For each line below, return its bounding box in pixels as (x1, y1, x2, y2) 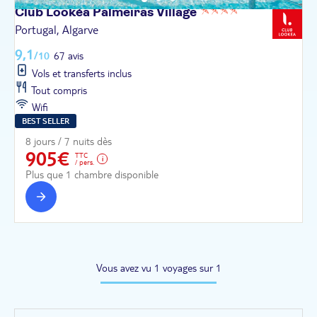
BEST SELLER (22, 115, 69, 126)
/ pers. (75, 157, 94, 166)
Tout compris (29, 83, 87, 97)
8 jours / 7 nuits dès (25, 134, 112, 148)
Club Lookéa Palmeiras (15, 6, 156, 19)
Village (156, 6, 200, 19)
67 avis (54, 49, 83, 62)
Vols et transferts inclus (29, 67, 132, 80)
